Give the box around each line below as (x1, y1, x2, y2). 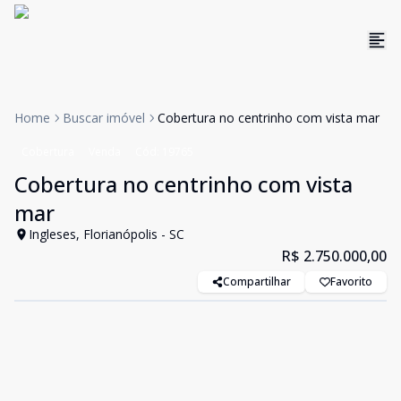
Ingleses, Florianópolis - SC (29, 226, 184, 243)
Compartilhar (223, 274, 291, 289)
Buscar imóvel (63, 109, 145, 126)
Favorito (330, 274, 372, 289)
